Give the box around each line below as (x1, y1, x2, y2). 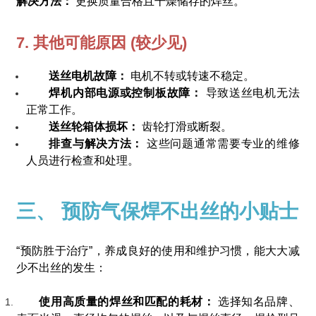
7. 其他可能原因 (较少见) (16, 33, 188, 51)
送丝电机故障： (49, 69, 131, 82)
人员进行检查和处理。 (26, 154, 140, 166)
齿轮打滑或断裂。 (142, 120, 233, 133)
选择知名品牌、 (218, 295, 300, 308)
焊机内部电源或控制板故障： (49, 86, 202, 99)
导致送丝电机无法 (202, 86, 300, 99)
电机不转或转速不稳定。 (130, 69, 255, 82)
